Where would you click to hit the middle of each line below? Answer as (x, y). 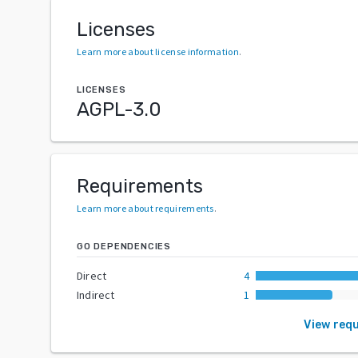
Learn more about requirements (145, 208)
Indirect (96, 294)
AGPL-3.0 (119, 109)
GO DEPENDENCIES (124, 246)
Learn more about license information (158, 51)
